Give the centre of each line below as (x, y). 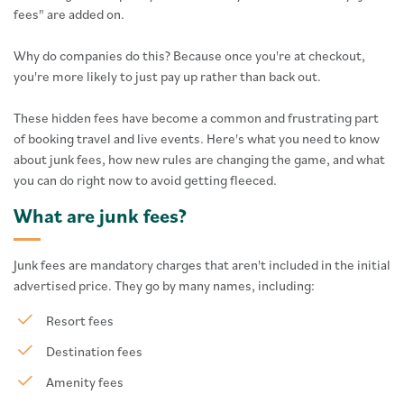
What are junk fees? (100, 215)
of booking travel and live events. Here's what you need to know (197, 138)
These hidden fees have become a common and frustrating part (196, 118)
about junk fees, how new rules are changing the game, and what (199, 159)
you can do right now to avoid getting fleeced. (145, 180)
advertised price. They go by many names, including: (164, 285)
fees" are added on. (69, 14)
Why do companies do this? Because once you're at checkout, (189, 55)
